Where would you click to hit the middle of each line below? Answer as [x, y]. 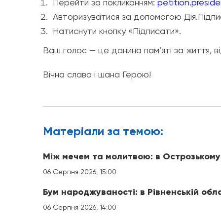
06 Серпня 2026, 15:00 [80, 172]
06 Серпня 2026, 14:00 [80, 207]
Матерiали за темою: [103, 131]
